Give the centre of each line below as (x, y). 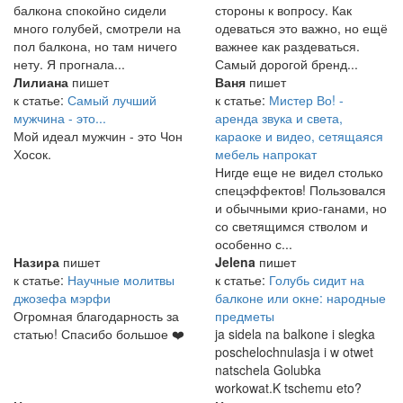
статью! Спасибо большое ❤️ (99, 334)
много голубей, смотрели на (97, 28)
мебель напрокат (266, 154)
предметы (245, 316)
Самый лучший (112, 100)
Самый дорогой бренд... (287, 64)
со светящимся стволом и (291, 226)
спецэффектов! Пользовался (300, 190)
